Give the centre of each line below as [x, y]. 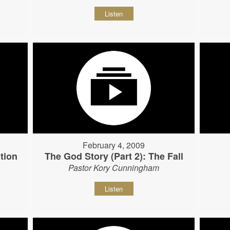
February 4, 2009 [114, 145]
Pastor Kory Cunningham [114, 168]
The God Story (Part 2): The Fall [114, 156]
